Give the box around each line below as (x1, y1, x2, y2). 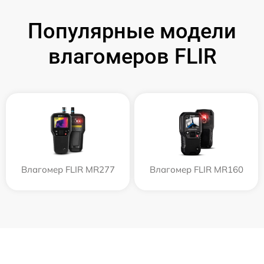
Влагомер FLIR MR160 (149, 164, 243, 176)
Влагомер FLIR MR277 (21, 164, 115, 176)
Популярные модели (28, 19, 236, 44)
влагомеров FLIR (48, 44, 216, 70)
